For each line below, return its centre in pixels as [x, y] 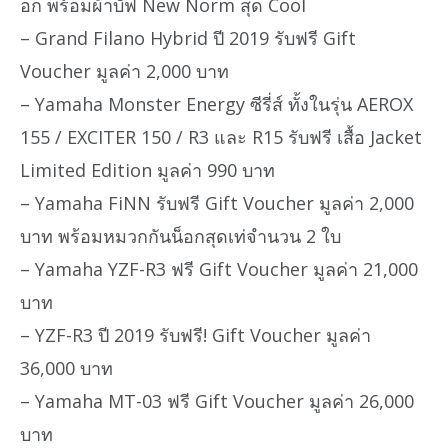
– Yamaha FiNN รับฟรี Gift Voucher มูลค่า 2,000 [217, 203]
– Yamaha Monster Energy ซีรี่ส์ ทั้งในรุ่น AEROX [216, 104]
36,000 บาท [66, 368]
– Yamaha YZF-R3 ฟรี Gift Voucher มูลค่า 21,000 [219, 269]
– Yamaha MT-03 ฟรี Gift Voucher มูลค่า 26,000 [217, 401]
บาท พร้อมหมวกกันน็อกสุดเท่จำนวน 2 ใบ [180, 236]
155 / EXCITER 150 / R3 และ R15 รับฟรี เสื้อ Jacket [221, 137]
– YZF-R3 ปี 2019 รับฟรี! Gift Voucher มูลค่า [195, 335]
